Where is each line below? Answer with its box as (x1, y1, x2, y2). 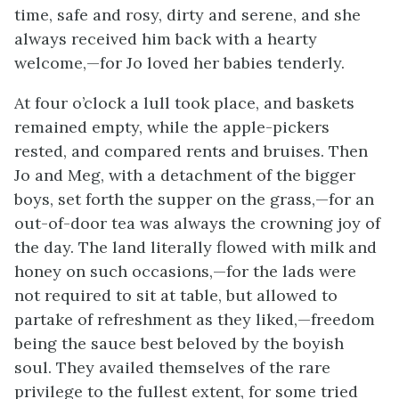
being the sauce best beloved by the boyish (14, 333, 344, 354)
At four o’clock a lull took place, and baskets (14, 93, 354, 113)
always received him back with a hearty (14, 28, 317, 49)
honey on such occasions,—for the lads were (14, 261, 356, 281)
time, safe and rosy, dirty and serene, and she (14, 4, 361, 25)
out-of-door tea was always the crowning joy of (14, 213, 380, 233)
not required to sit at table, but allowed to (14, 285, 338, 305)
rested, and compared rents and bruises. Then (14, 141, 368, 161)
